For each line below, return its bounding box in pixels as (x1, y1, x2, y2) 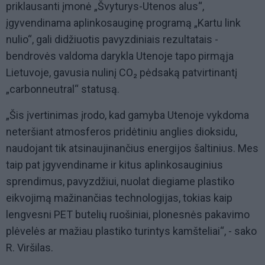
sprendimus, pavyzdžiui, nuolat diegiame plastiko (6, 175, 234, 188)
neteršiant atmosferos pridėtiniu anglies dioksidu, (6, 125, 237, 138)
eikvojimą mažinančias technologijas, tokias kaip (6, 192, 232, 205)
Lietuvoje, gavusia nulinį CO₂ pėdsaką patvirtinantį (6, 66, 237, 79)
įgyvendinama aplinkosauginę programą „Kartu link (6, 17, 241, 30)
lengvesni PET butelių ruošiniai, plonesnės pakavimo (6, 208, 250, 221)
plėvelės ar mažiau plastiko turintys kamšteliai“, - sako (6, 225, 257, 238)
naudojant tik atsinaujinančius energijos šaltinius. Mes (6, 142, 258, 155)
